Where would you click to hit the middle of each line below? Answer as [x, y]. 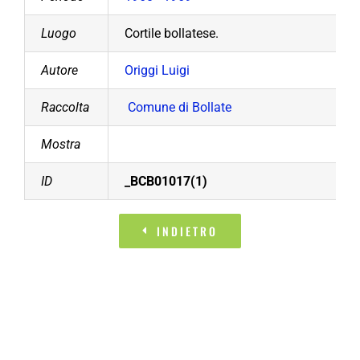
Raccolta [65, 107]
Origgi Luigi [157, 70]
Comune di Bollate [180, 107]
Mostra [61, 144]
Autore [59, 70]
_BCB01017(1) [166, 181]
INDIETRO [187, 231]
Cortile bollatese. [172, 33]
